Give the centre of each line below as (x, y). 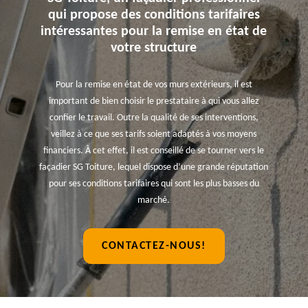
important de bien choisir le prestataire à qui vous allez (154, 101)
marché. (154, 200)
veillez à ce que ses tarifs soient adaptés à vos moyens (154, 134)
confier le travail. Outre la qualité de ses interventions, (154, 118)
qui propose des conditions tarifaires (154, 15)
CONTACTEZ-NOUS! (154, 246)
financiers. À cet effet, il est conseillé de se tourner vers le (154, 151)
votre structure (154, 48)
